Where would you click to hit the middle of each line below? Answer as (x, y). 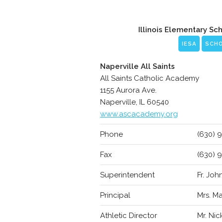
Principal (115, 195)
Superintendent (127, 175)
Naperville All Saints (137, 66)
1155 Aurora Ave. (128, 90)
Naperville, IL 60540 (134, 102)
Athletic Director (128, 216)
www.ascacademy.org (139, 114)
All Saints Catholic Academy (149, 78)
